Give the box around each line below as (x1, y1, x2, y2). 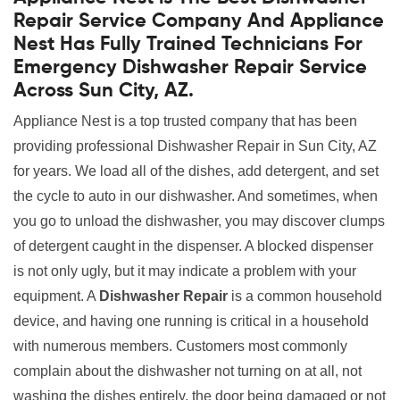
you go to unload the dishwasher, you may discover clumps (13, 213, 385, 229)
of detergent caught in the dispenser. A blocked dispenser (13, 238, 373, 254)
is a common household (228, 288, 382, 304)
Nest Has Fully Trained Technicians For (13, 35, 362, 54)
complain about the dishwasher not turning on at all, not (13, 363, 362, 379)
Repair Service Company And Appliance (13, 12, 384, 31)
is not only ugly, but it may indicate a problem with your (13, 263, 356, 279)
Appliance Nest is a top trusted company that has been (13, 113, 357, 129)
